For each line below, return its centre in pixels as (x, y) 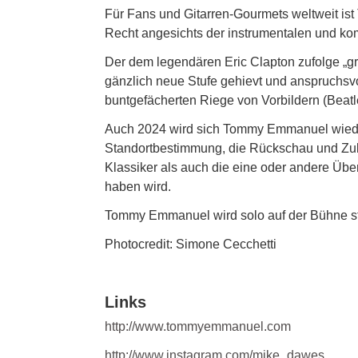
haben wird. (138, 187)
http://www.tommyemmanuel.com (198, 326)
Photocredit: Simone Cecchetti (191, 244)
